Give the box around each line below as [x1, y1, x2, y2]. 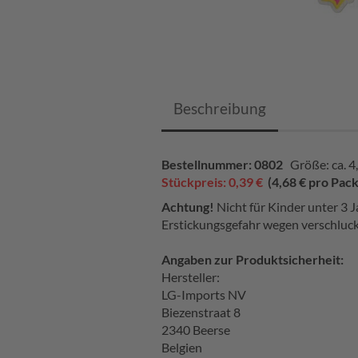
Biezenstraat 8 [161, 304, 241, 320]
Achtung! [161, 199, 214, 214]
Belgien [161, 340, 202, 355]
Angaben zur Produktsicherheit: [161, 252, 344, 267]
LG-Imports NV [161, 287, 246, 302]
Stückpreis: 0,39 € [161, 174, 263, 189]
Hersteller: [161, 269, 220, 284]
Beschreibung [173, 99, 266, 117]
